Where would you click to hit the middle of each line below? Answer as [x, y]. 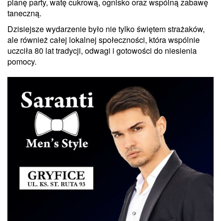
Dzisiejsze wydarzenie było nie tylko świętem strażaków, [106, 29]
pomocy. [22, 61]
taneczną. [24, 13]
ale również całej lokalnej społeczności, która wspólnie [104, 39]
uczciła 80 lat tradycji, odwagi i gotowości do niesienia [102, 50]
